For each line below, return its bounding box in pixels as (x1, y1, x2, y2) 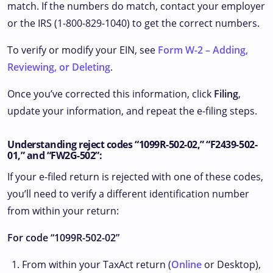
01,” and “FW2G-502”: (7, 149, 102, 163)
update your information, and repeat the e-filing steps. (7, 104, 257, 118)
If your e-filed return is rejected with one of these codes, (7, 170, 263, 184)
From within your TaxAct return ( (22, 258, 171, 272)
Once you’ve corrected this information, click (7, 87, 214, 101)
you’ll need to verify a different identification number (7, 187, 249, 201)
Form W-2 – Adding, (158, 43, 248, 57)
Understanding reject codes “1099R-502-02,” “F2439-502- (7, 138, 258, 152)
